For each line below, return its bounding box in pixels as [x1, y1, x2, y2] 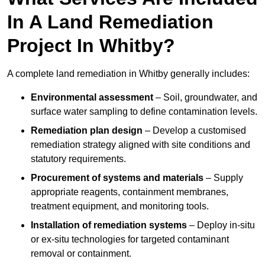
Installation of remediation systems [31, 220, 187, 231]
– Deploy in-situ [187, 220, 255, 231]
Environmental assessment [31, 92, 153, 103]
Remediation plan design [31, 125, 143, 136]
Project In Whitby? [7, 35, 175, 57]
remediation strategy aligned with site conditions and [31, 140, 250, 150]
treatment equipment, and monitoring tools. [31, 201, 209, 212]
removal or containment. [31, 248, 131, 259]
